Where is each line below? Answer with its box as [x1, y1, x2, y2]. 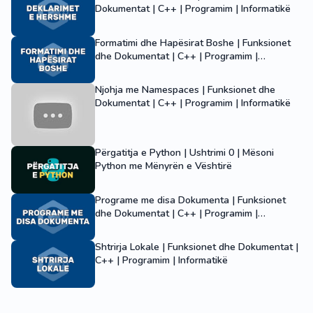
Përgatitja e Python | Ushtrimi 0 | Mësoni [95, 146, 274, 160]
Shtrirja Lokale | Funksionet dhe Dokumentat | [95, 240, 298, 254]
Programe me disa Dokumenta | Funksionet [95, 193, 286, 207]
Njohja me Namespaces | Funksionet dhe [95, 83, 275, 97]
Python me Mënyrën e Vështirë [95, 159, 232, 173]
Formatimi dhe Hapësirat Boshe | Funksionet [95, 36, 291, 50]
